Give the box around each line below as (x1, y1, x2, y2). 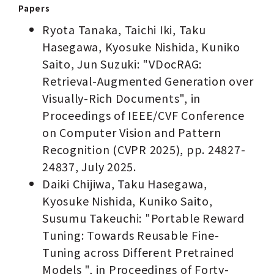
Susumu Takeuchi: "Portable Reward (42, 210, 245, 226)
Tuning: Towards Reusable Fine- (42, 227, 220, 243)
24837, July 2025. (42, 158, 136, 175)
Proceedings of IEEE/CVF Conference (42, 107, 245, 124)
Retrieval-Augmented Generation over (42, 73, 254, 89)
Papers (18, 2, 50, 15)
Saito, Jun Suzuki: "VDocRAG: (42, 56, 202, 72)
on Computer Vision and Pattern (42, 124, 221, 141)
